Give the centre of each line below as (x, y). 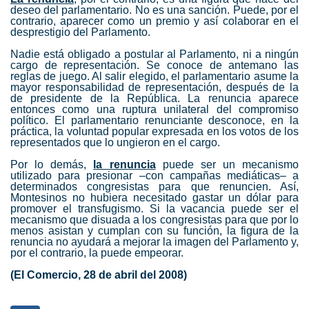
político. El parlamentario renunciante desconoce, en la (154, 121)
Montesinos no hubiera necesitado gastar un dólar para (154, 198)
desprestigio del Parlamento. (80, 32)
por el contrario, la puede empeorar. (97, 253)
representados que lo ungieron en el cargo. (115, 143)
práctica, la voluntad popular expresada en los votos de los (154, 132)
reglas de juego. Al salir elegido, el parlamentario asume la (154, 77)
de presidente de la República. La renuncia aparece (154, 99)
